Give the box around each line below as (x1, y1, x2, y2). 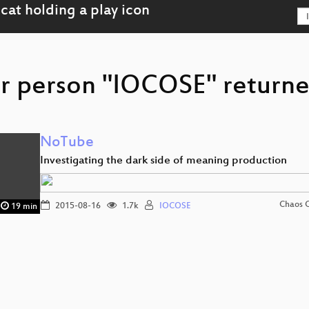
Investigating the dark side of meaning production (40, 154, 287, 168)
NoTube (40, 134, 94, 152)
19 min (9, 202, 37, 212)
